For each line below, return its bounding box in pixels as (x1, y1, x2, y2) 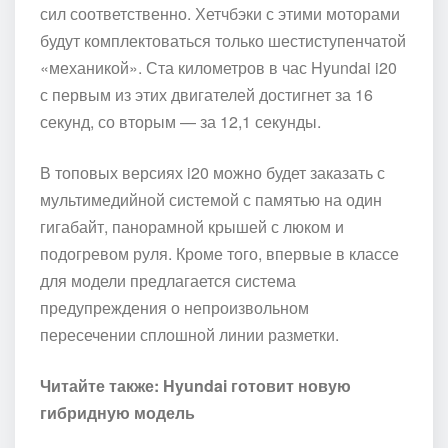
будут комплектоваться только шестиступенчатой (40, 28, 406, 52)
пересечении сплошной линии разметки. (40, 322, 339, 346)
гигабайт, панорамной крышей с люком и (40, 214, 344, 238)
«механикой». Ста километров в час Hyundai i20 (40, 55, 397, 79)
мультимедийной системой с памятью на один (40, 187, 382, 211)
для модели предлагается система (40, 268, 296, 292)
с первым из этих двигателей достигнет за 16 (40, 82, 373, 106)
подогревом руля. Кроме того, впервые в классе (40, 241, 399, 265)
